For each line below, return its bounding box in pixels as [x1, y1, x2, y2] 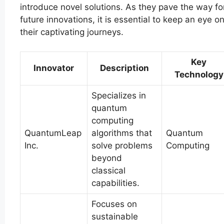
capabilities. [91, 177, 139, 188]
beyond [91, 152, 122, 163]
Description [100, 62, 149, 73]
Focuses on [91, 198, 137, 209]
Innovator [33, 62, 74, 73]
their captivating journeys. [20, 27, 123, 37]
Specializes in [91, 90, 146, 100]
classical [91, 165, 125, 175]
